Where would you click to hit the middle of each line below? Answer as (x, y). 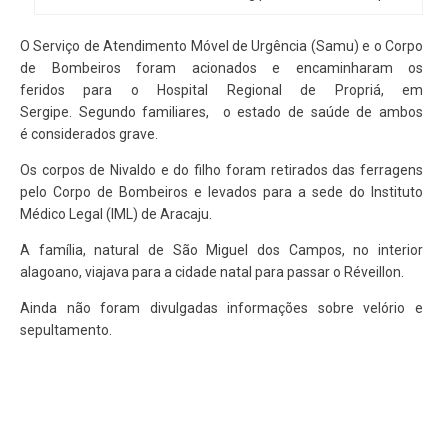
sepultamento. (66, 330)
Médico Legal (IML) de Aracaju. (116, 214)
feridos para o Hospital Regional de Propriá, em (221, 90)
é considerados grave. (89, 134)
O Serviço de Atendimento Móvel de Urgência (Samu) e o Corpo (221, 46)
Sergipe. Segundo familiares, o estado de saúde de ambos (221, 112)
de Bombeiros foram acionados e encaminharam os (221, 68)
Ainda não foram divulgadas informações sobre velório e (221, 308)
